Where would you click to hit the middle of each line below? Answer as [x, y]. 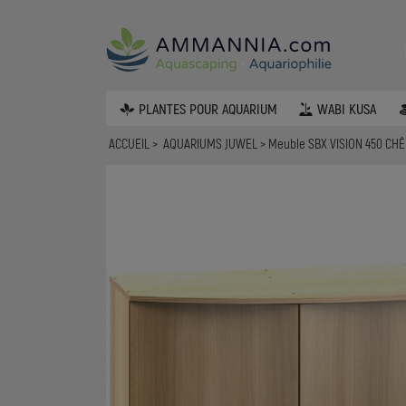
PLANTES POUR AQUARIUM [208, 108]
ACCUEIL [130, 144]
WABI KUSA [347, 108]
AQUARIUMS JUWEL [212, 144]
